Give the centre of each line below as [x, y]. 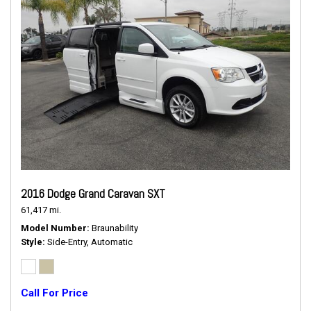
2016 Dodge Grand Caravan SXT [93, 194]
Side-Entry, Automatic [90, 242]
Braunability [115, 228]
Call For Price [54, 293]
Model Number [54, 228]
